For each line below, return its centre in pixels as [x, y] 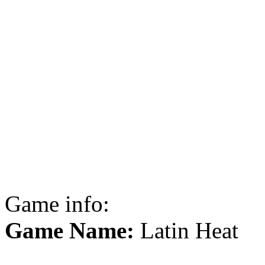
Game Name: [70, 230]
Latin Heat [186, 230]
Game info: [57, 203]
